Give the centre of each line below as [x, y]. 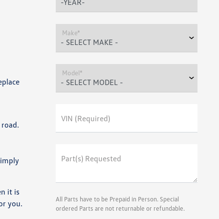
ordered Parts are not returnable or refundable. [120, 208]
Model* [72, 73]
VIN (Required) [85, 118]
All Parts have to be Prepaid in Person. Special [117, 199]
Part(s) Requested [91, 158]
